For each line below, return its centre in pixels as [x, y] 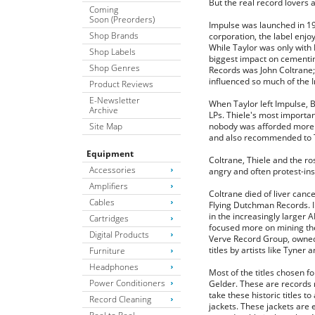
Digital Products [119, 234]
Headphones [114, 266]
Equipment [110, 153]
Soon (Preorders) [122, 19]
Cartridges [109, 218]
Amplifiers [109, 186]
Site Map [106, 126]
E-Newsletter [115, 100]
